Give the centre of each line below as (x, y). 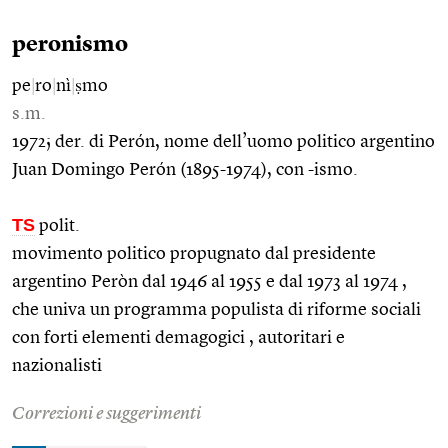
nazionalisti (57, 365)
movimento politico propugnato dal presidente (194, 253)
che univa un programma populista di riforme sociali (216, 309)
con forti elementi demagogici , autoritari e (178, 337)
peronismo (70, 44)
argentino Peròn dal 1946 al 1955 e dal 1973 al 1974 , (209, 281)
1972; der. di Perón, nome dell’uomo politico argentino (223, 141)
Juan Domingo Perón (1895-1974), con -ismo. (185, 169)
